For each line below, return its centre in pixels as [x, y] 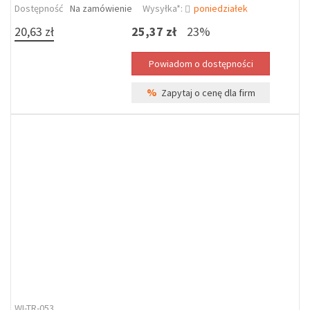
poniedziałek [221, 8]
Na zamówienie [101, 8]
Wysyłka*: [164, 8]
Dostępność [39, 8]
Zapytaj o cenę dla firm [206, 93]
